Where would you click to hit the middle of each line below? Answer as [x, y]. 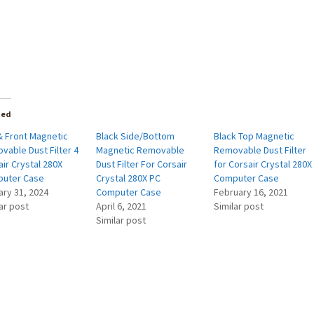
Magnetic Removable [141, 150]
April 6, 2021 [122, 206]
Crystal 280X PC [129, 178]
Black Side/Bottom [136, 136]
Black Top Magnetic [254, 136]
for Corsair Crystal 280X [263, 164]
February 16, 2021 [251, 192]
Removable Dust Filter [260, 150]
